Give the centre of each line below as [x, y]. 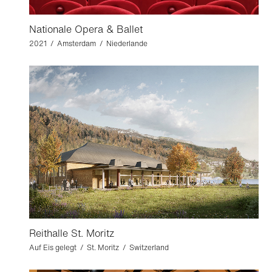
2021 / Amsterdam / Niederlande [88, 43]
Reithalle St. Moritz [72, 233]
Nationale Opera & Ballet [86, 29]
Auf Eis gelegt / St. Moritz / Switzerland [99, 247]
